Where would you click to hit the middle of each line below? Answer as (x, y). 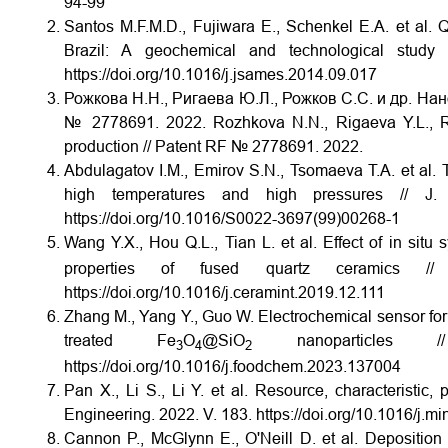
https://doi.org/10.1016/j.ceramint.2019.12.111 (224, 293)
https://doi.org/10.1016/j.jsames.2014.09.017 (220, 74)
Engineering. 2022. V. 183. (158, 415)
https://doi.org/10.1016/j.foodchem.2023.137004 (232, 367)
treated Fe (120, 341)
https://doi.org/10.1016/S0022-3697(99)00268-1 (232, 218)
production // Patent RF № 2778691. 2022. (213, 146)
